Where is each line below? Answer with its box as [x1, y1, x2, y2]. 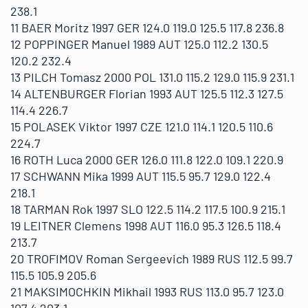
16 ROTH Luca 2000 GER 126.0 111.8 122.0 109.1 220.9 [10, 152, 283, 167]
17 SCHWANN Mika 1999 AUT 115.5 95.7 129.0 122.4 [10, 168, 271, 184]
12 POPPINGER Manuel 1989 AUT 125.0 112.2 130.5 [10, 36, 268, 52]
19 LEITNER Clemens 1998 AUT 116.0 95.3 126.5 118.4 [10, 218, 281, 233]
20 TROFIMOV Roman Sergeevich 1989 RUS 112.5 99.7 [10, 251, 293, 266]
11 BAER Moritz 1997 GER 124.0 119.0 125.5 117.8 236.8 [10, 20, 284, 35]
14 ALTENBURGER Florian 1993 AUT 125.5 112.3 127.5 [10, 86, 283, 101]
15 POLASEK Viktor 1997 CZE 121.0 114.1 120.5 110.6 [10, 119, 273, 134]
